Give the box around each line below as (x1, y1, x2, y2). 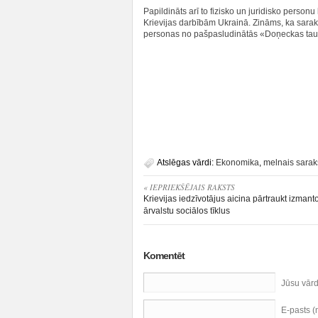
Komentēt (143, 250, 185, 261)
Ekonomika (216, 158, 259, 168)
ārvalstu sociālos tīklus (143, 206, 230, 216)
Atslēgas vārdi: (157, 158, 216, 168)
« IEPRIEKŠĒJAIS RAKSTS (143, 182, 235, 192)
